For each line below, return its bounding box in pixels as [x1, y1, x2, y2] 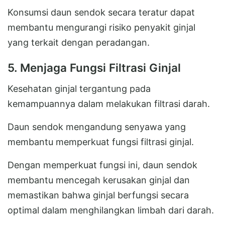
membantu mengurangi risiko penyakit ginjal [8, 22, 195, 33]
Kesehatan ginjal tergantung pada [8, 83, 151, 94]
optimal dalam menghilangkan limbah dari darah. [8, 204, 214, 215]
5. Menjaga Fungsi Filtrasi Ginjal [8, 60, 181, 74]
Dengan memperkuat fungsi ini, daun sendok [8, 159, 197, 170]
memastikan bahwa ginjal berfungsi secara [8, 189, 189, 200]
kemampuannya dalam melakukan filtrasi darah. [8, 98, 210, 109]
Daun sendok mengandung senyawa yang [8, 121, 186, 132]
